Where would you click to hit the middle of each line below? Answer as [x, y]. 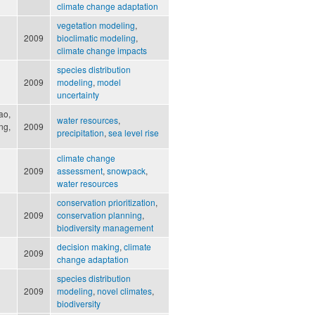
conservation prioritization [106, 202]
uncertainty [78, 95]
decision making [88, 247]
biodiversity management [105, 228]
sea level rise [134, 133]
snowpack [126, 171]
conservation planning [99, 215]
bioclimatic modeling [96, 38]
